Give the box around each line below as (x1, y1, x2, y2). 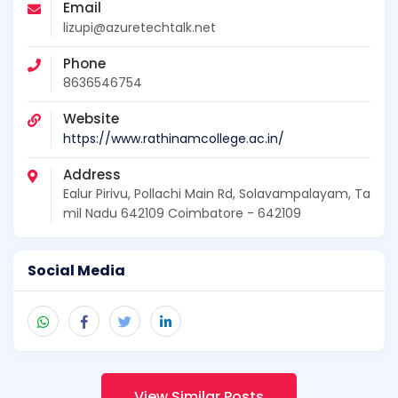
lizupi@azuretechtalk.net (63, 18, 216, 36)
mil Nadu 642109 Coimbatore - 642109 (63, 203, 301, 222)
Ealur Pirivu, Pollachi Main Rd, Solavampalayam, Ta (63, 184, 370, 203)
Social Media (28, 259, 125, 281)
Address (63, 164, 121, 184)
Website (63, 109, 119, 129)
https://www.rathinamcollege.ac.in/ (63, 129, 284, 147)
